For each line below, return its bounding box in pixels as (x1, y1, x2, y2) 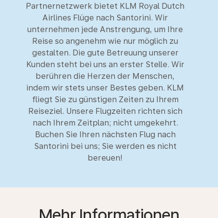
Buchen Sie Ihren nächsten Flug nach (35, 130, 176, 139)
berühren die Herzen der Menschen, (36, 72, 175, 81)
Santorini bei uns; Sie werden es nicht (34, 142, 177, 151)
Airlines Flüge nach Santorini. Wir (42, 13, 168, 22)
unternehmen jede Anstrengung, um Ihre (27, 25, 183, 34)
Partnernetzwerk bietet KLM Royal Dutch (26, 1, 184, 11)
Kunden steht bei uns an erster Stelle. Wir (26, 60, 184, 69)
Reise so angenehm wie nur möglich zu (32, 36, 178, 46)
